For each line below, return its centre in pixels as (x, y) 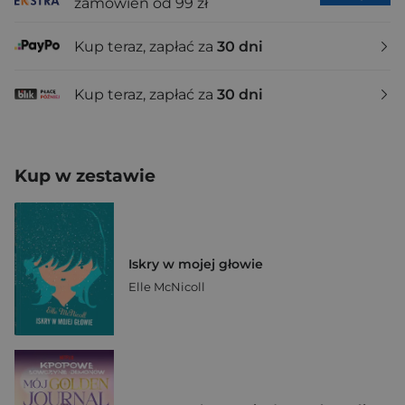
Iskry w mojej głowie (196, 264)
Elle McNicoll (167, 287)
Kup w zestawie (85, 176)
